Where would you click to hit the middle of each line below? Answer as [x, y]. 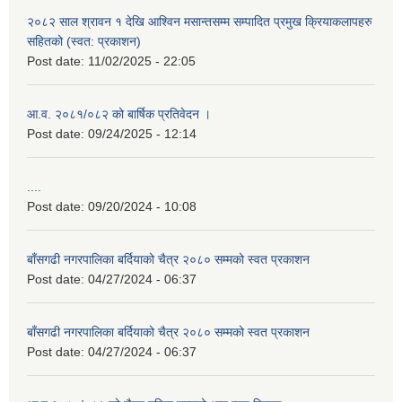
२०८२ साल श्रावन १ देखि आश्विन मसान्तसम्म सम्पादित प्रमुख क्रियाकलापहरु [200, 21]
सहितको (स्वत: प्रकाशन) [84, 41]
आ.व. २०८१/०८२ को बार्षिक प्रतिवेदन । [119, 114]
